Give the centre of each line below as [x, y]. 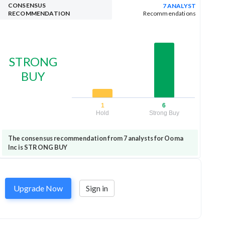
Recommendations [169, 14]
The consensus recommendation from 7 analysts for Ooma [96, 138]
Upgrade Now [38, 188]
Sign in [97, 188]
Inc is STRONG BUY [38, 147]
